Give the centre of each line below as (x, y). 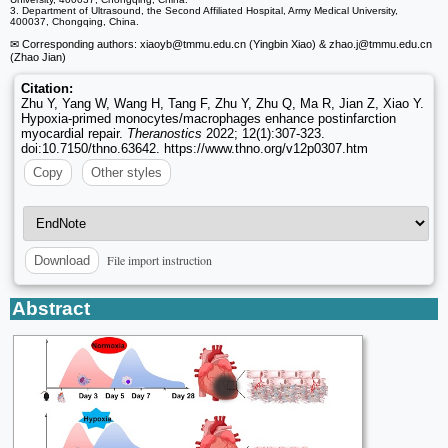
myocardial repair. (74, 134)
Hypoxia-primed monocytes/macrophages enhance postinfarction (208, 119)
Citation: (47, 89)
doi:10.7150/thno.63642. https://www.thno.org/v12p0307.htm (194, 149)
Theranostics (164, 134)
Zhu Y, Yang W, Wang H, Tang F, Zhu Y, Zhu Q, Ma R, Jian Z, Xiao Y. (222, 104)
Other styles (126, 173)
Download (62, 261)
